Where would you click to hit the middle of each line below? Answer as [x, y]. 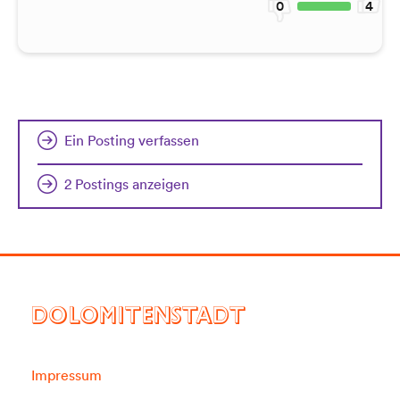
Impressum [67, 375]
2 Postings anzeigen [127, 184]
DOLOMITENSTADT [138, 320]
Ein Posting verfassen [132, 140]
